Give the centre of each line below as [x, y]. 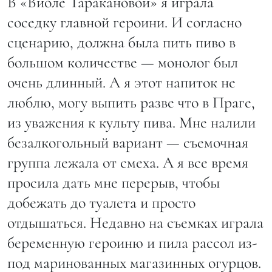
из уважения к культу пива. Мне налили [131, 122]
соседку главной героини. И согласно [124, 22]
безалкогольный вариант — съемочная [128, 142]
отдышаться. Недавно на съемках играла [135, 222]
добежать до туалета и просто [101, 202]
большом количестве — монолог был [123, 62]
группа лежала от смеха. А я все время [128, 162]
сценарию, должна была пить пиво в [121, 42]
